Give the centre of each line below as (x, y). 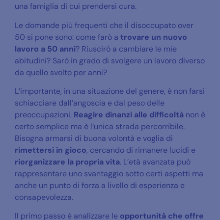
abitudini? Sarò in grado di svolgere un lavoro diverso (110, 60)
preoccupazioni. (44, 115)
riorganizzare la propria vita (67, 162)
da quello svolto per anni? (61, 72)
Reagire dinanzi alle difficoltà (129, 115)
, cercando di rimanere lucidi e (141, 150)
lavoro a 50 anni (45, 49)
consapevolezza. (44, 197)
